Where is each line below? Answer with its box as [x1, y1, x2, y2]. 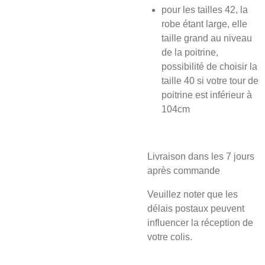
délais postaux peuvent [147, 203, 244, 214]
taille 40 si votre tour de [161, 76, 258, 86]
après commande [147, 166, 220, 176]
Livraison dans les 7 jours [147, 151, 254, 161]
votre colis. [147, 232, 192, 242]
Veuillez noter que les [147, 189, 238, 199]
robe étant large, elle [161, 19, 247, 29]
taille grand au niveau [161, 33, 252, 43]
